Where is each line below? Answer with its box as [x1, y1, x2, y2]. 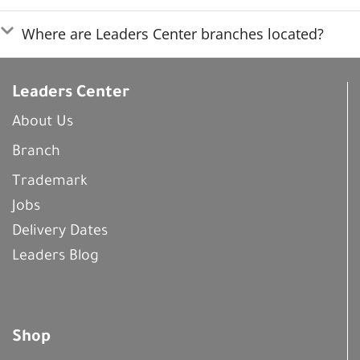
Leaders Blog [12, 249, 99, 266]
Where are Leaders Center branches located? [21, 24, 324, 44]
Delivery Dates [12, 224, 108, 241]
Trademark [12, 174, 88, 191]
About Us [12, 115, 73, 132]
